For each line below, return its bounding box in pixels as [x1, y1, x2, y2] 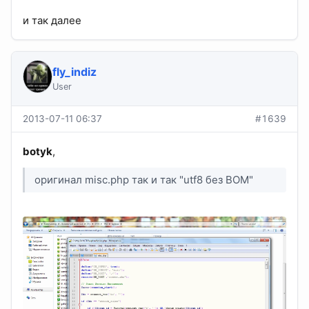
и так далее [23, 13, 81, 27]
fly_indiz [52, 64, 97, 79]
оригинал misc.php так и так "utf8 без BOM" [34, 173, 254, 187]
